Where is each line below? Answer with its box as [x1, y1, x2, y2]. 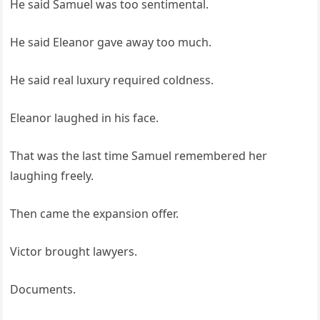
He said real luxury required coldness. [10, 72, 214, 89]
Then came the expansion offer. [10, 206, 179, 222]
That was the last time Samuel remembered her [10, 148, 268, 164]
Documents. [10, 281, 76, 298]
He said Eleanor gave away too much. [10, 34, 212, 51]
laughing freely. [10, 168, 94, 184]
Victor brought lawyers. [10, 244, 138, 260]
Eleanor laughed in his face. [10, 110, 159, 126]
